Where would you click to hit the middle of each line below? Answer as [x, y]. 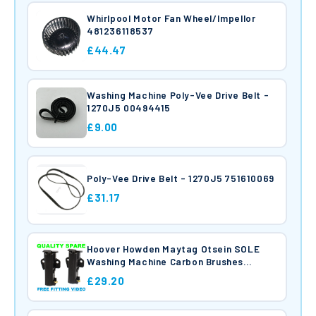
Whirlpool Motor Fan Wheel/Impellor [171, 18]
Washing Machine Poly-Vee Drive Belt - [178, 95]
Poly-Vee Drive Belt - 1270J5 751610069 [181, 178]
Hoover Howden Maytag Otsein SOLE [174, 249]
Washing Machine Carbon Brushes [165, 262]
